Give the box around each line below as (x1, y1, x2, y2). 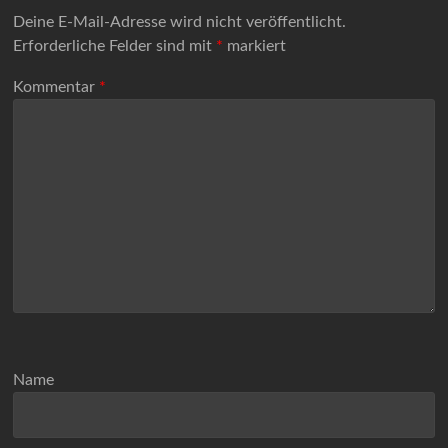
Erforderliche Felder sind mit (13, 37, 217, 54)
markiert (223, 37, 287, 54)
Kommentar (13, 79, 100, 96)
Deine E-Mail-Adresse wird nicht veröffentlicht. (13, 13, 347, 30)
